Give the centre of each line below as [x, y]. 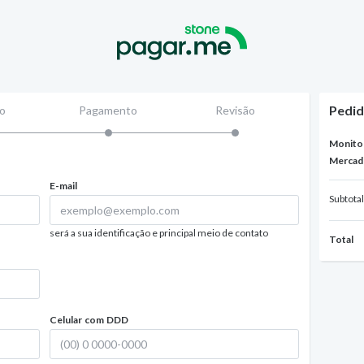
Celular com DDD [89, 320]
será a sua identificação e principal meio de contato [159, 233]
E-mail [64, 186]
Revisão [236, 110]
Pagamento [108, 110]
